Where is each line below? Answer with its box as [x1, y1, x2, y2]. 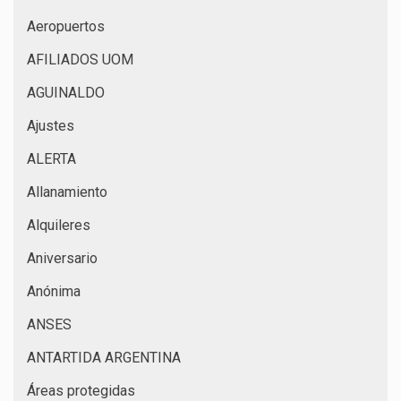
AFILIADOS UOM [27, 50, 133, 68]
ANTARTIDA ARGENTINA [27, 348, 181, 366]
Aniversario [27, 249, 98, 267]
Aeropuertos [27, 17, 105, 35]
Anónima [27, 282, 81, 300]
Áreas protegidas [27, 381, 135, 399]
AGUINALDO [27, 83, 105, 101]
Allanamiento [27, 183, 107, 200]
